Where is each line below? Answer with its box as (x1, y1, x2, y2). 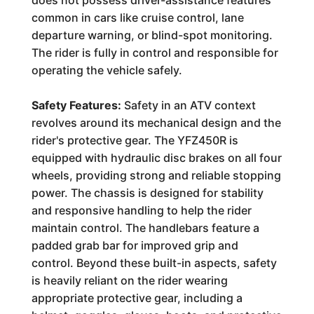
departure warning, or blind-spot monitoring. (31, 28, 273, 42)
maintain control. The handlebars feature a (31, 221, 259, 235)
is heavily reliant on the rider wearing (31, 273, 228, 287)
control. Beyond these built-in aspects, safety (31, 256, 277, 270)
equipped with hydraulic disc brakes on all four (31, 151, 282, 165)
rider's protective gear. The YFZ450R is (31, 133, 238, 147)
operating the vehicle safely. (31, 63, 182, 77)
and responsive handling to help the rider (31, 203, 252, 217)
